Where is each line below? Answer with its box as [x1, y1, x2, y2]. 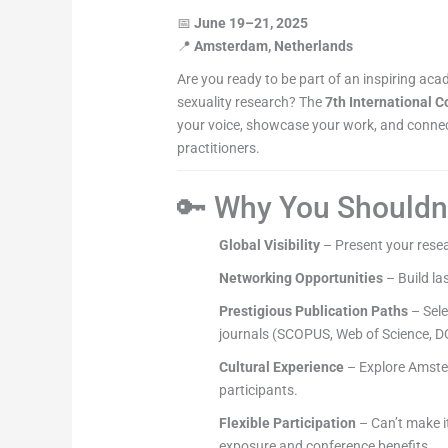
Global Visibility [219, 237, 321, 254]
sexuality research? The [177, 94, 326, 111]
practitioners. [177, 140, 261, 157]
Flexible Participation [219, 415, 357, 432]
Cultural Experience [219, 359, 345, 376]
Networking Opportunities [219, 270, 384, 287]
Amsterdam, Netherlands [194, 38, 354, 55]
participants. [219, 382, 299, 399]
